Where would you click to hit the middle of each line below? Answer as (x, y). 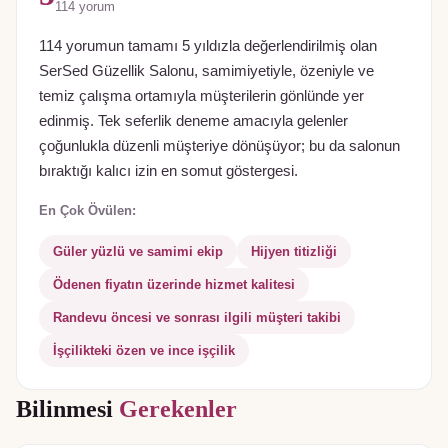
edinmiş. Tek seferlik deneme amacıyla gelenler (193, 120)
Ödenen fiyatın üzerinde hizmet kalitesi (174, 284)
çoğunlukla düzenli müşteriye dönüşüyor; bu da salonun (219, 145)
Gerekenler (178, 408)
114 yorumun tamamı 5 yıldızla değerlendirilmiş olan (208, 45)
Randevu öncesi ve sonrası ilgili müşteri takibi (197, 317)
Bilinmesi (67, 408)
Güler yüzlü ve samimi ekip (138, 251)
